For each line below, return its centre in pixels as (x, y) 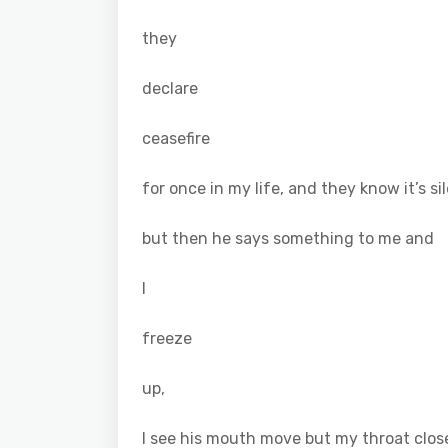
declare (170, 88)
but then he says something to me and (288, 238)
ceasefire (176, 138)
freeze (167, 338)
